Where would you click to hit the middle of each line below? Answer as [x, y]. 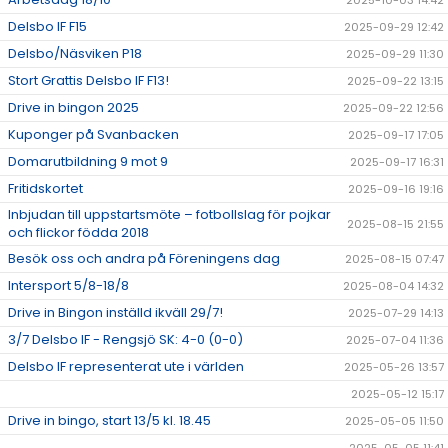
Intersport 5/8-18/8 [68, 285]
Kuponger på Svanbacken [93, 134]
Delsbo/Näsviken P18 [75, 53]
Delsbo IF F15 [47, 26]
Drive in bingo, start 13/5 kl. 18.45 [109, 420]
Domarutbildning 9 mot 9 [88, 161]
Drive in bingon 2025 [73, 107]
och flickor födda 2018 [78, 232]
